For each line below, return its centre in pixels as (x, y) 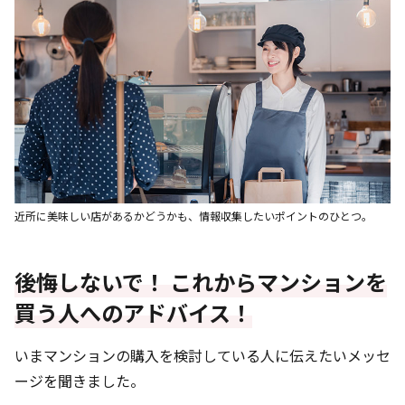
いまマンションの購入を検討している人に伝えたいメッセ (202, 356)
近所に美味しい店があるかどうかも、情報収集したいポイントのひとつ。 (193, 216)
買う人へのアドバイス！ (133, 313)
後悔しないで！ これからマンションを (201, 282)
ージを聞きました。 (80, 381)
